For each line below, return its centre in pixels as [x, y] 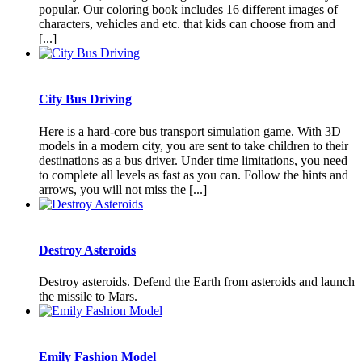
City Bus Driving [85, 99]
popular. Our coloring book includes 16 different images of [188, 9]
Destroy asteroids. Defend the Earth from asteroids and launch [197, 282]
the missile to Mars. [88, 297]
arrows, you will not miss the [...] [123, 189]
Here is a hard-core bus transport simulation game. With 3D [190, 131]
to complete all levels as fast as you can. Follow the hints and [194, 175]
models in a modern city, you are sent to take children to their [194, 145]
